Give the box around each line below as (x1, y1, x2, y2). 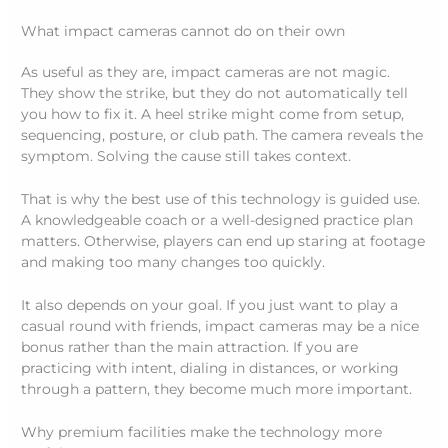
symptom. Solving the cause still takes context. (21, 147, 352, 164)
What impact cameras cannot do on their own (21, 22, 346, 39)
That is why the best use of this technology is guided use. (21, 190, 421, 207)
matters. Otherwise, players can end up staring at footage (21, 232, 426, 249)
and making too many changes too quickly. (21, 253, 326, 270)
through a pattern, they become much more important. (21, 380, 413, 397)
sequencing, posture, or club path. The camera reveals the (21, 126, 424, 143)
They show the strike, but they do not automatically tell (21, 84, 409, 101)
